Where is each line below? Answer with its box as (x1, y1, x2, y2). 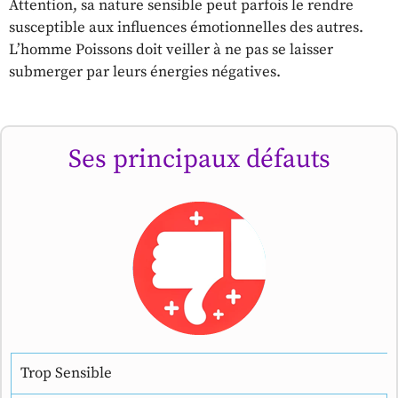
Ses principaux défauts (68, 143, 330, 177)
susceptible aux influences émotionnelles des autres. (9, 18, 363, 38)
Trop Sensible (20, 363, 112, 384)
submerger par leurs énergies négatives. (9, 62, 281, 83)
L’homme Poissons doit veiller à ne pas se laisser (9, 40, 333, 60)
